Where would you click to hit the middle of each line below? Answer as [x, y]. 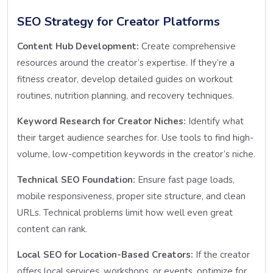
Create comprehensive [187, 46]
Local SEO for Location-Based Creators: [105, 254]
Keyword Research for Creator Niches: [101, 121]
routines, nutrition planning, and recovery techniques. [126, 95]
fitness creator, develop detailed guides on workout [125, 79]
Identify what [215, 121]
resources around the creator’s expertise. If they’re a [126, 62]
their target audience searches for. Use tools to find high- [135, 137]
